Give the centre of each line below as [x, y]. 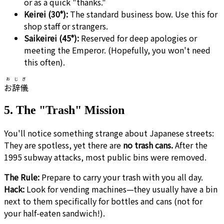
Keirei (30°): [46, 14]
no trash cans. [148, 145]
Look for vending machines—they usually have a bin [121, 189]
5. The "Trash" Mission [64, 110]
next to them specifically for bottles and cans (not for [103, 201]
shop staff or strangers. [66, 26]
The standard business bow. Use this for [143, 14]
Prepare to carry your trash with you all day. [121, 177]
